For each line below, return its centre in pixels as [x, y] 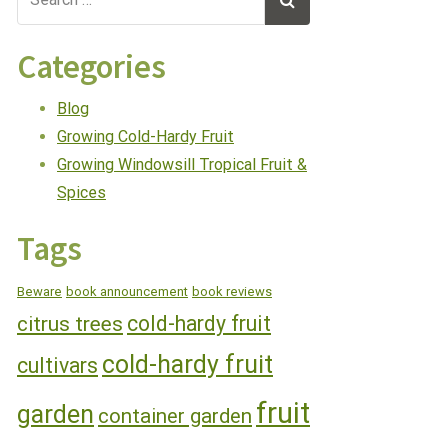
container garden [175, 415]
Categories [91, 66]
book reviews [232, 291]
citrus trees [70, 323]
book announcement [127, 291]
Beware [39, 291]
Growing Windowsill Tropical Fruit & [182, 164]
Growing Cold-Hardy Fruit [145, 136]
